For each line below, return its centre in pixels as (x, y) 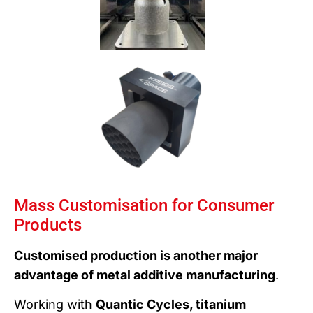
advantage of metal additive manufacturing (145, 275)
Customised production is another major (136, 255)
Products (48, 225)
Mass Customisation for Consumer (144, 205)
